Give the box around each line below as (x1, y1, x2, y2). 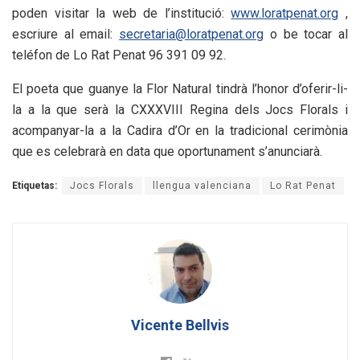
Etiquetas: (12, 180, 57, 192)
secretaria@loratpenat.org (119, 27, 264, 43)
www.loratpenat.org (231, 6, 339, 22)
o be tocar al (264, 27, 349, 43)
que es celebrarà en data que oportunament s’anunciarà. (12, 144, 322, 160)
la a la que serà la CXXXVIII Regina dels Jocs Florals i (12, 102, 348, 118)
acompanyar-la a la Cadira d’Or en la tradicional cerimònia (12, 123, 348, 139)
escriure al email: (12, 27, 120, 43)
